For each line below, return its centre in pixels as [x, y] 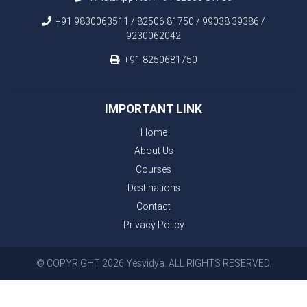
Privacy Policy [153, 224]
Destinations [153, 187]
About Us [153, 150]
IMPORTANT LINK [153, 108]
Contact [153, 206]
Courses [153, 169]
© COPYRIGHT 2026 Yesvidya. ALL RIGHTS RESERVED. [153, 263]
